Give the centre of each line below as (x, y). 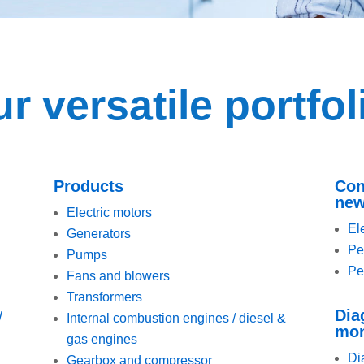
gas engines (102, 339)
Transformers (105, 297)
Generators (99, 233)
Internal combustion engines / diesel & (177, 318)
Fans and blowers (119, 275)
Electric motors (110, 212)
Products (89, 186)
